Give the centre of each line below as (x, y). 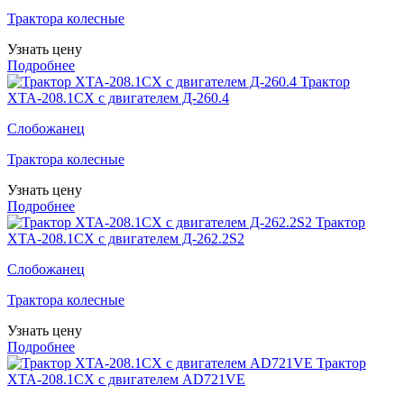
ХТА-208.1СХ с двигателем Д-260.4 (118, 98)
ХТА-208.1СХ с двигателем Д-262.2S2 (126, 239)
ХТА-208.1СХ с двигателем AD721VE (126, 380)
